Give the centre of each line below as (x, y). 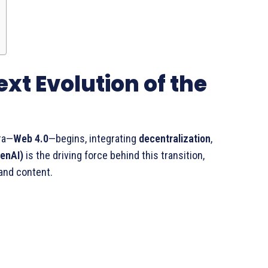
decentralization (175, 138)
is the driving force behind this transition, (114, 155)
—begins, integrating (94, 138)
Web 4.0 (31, 138)
